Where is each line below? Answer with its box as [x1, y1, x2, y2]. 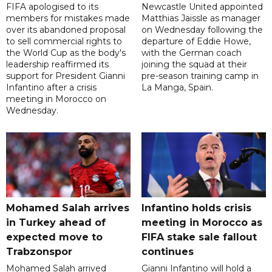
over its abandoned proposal [6, 24, 126, 36]
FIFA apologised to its [6, 1, 98, 13]
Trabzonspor [6, 246, 72, 258]
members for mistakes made [6, 13, 130, 24]
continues [141, 246, 194, 258]
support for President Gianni [6, 70, 125, 82]
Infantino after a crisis [6, 82, 97, 93]
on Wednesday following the [141, 24, 263, 36]
